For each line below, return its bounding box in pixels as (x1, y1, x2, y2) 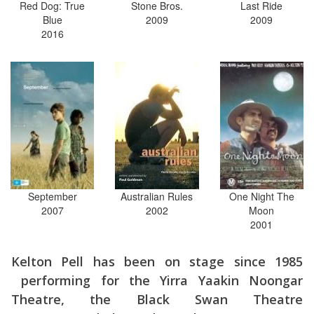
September (27, 189, 77, 203)
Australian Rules (121, 189, 193, 203)
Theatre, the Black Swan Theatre (11, 290, 303, 308)
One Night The (228, 189, 294, 203)
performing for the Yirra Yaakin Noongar (11, 271, 303, 289)
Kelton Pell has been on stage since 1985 (11, 252, 303, 270)
